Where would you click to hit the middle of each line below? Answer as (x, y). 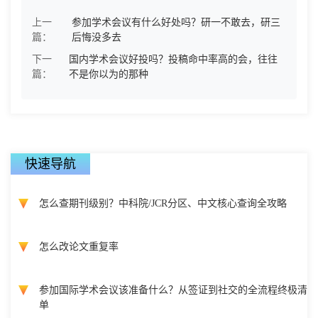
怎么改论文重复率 (79, 247)
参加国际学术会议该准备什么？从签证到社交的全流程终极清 (173, 290)
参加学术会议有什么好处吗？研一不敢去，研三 (176, 22)
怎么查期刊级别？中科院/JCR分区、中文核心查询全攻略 (163, 203)
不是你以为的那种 (109, 74)
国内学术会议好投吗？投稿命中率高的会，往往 (174, 59)
